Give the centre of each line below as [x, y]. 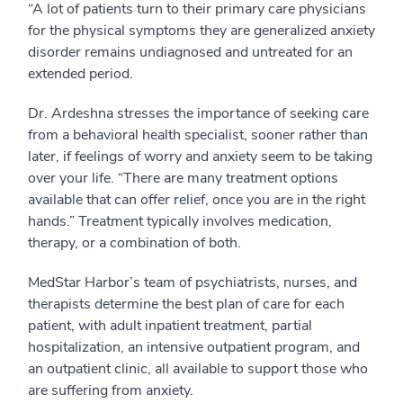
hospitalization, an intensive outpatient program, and [194, 347]
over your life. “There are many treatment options [183, 178]
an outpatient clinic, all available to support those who [198, 368]
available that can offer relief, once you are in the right [197, 199]
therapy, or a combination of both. [134, 242]
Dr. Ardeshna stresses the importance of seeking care [198, 113]
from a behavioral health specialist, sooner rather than [198, 134]
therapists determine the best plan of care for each [186, 304]
